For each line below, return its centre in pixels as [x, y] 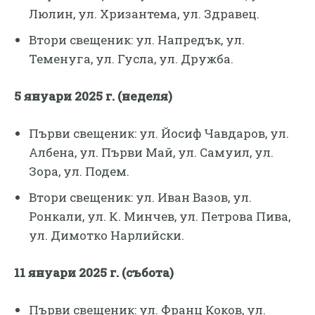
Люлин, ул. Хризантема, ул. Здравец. [144, 14]
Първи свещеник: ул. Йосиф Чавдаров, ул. [159, 134]
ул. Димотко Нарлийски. [107, 236]
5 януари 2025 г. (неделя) [93, 96]
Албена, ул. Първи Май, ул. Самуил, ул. [151, 153]
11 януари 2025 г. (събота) [94, 273]
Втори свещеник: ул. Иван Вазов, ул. [140, 198]
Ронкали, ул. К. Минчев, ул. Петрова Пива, [160, 217]
